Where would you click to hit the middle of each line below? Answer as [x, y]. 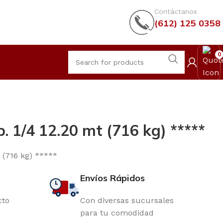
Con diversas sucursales [127, 200]
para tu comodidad [117, 213]
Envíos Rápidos [112, 178]
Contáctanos [176, 11]
